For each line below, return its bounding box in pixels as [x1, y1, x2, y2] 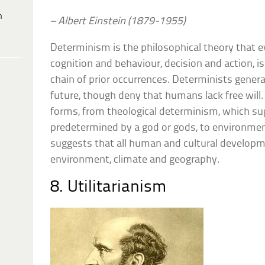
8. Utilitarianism [50, 178, 167, 196]
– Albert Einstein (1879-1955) [50, 15, 186, 27]
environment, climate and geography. [50, 154, 220, 166]
